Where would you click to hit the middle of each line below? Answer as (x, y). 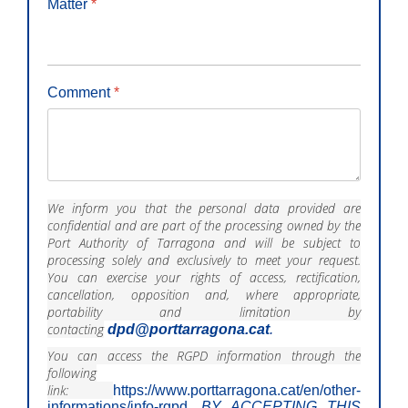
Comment (81, 92)
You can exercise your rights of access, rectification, (204, 278)
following (72, 373)
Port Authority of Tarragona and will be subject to (204, 243)
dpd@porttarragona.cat (189, 330)
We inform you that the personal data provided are (204, 209)
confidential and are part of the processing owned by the (204, 226)
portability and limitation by (204, 312)
